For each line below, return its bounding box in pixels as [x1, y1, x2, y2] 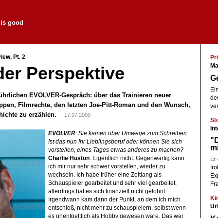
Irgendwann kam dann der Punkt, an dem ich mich [48, 196, 181, 202]
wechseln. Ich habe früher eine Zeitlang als [48, 171, 162, 178]
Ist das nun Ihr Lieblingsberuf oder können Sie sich [48, 138, 182, 145]
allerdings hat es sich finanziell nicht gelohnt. [48, 188, 166, 194]
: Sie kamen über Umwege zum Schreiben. [75, 130, 188, 136]
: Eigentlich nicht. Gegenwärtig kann [89, 155, 184, 161]
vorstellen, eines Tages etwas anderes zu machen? [48, 146, 183, 153]
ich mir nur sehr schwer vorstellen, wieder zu [48, 163, 165, 169]
